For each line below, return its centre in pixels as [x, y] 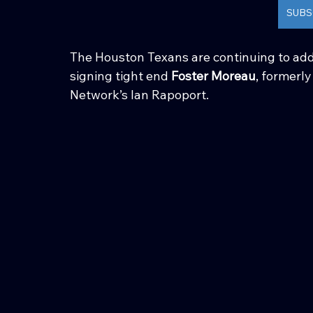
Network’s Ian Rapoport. [139, 94]
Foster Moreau [213, 75]
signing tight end [121, 75]
